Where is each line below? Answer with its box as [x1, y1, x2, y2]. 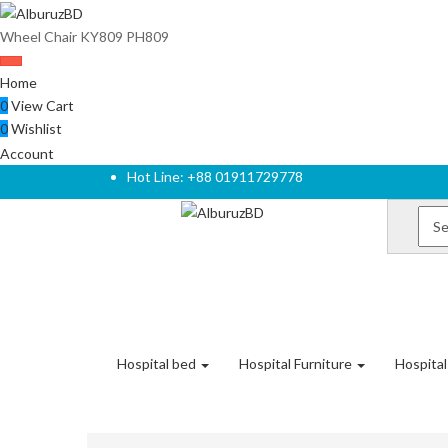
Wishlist [8, 119, 62, 137]
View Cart [8, 96, 74, 114]
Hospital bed [117, 355, 199, 373]
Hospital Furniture [239, 355, 355, 373]
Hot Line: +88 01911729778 [127, 167, 303, 185]
